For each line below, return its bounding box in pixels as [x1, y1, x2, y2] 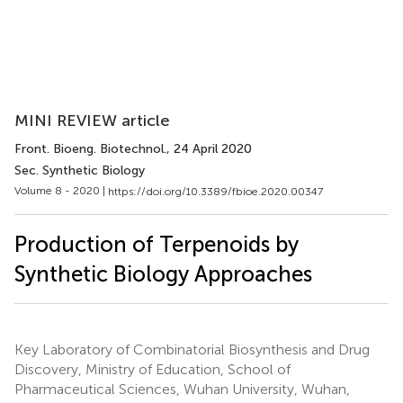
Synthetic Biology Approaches [14, 260, 312, 287]
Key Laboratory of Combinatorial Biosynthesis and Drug [14, 340, 370, 358]
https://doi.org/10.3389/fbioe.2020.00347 [108, 184, 323, 198]
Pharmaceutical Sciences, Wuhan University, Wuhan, [14, 380, 350, 398]
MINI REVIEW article [14, 111, 170, 130]
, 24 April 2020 [166, 141, 252, 157]
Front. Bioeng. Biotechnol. [14, 141, 166, 157]
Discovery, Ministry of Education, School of [14, 360, 291, 378]
